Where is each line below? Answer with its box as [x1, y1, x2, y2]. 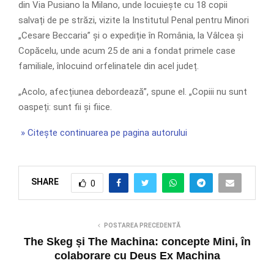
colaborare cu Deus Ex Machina [54, 249, 220, 262]
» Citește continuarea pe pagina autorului [18, 127, 187, 138]
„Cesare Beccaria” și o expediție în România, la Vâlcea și [18, 29, 243, 41]
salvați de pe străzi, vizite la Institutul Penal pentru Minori [18, 14, 249, 26]
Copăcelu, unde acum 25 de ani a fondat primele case [18, 45, 235, 56]
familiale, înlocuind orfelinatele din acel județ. [18, 60, 199, 72]
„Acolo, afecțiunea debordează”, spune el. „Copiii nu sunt [18, 86, 247, 97]
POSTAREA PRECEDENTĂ [103, 221, 180, 229]
